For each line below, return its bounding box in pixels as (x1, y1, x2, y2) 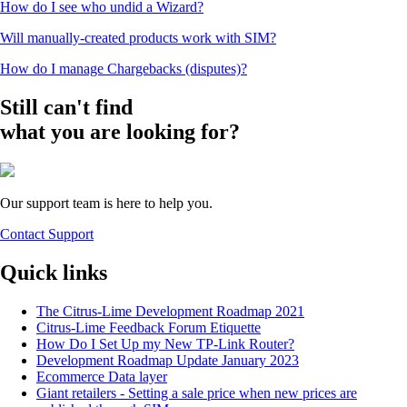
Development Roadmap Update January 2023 (36, 352, 299, 368)
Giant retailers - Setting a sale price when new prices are (36, 384, 357, 401)
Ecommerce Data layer (36, 368, 167, 384)
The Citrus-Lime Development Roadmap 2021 (36, 303, 304, 319)
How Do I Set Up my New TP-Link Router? (36, 335, 294, 352)
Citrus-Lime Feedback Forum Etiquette (36, 319, 261, 335)
